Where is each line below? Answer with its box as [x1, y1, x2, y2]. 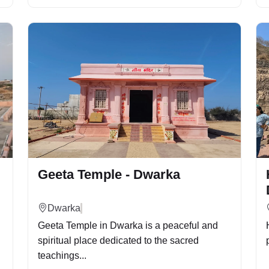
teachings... [38, 250, 86, 261]
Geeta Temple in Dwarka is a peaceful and [38, 220, 218, 231]
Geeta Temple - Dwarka [38, 167, 180, 182]
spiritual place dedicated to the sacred [38, 235, 199, 246]
